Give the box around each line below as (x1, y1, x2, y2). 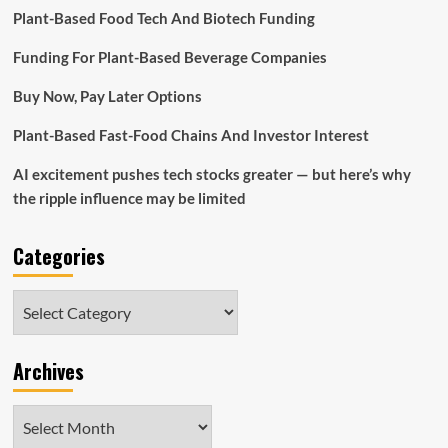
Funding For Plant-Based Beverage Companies (12, 47, 327, 66)
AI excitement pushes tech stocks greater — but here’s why (12, 164, 411, 183)
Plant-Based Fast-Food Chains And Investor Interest (12, 125, 369, 144)
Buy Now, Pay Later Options (12, 86, 202, 105)
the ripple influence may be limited (12, 188, 246, 207)
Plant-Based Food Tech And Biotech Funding (12, 8, 315, 27)
